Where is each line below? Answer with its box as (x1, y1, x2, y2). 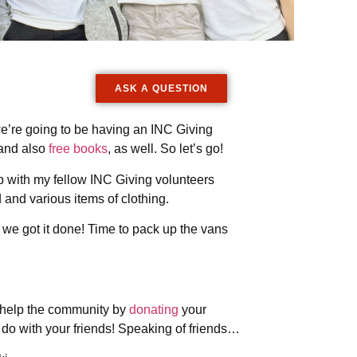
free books (49, 142, 108, 156)
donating (129, 302, 178, 316)
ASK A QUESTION (115, 83, 208, 95)
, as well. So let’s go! (108, 142, 223, 156)
